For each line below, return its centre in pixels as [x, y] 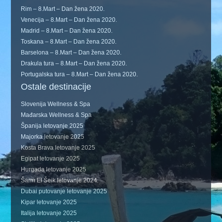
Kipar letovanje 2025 [49, 202]
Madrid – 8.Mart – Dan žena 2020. [67, 31]
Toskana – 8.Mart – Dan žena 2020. [69, 42]
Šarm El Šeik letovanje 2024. [60, 180]
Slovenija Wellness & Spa [56, 104]
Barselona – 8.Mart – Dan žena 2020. [71, 53]
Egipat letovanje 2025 [51, 159]
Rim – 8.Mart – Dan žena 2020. [63, 9]
